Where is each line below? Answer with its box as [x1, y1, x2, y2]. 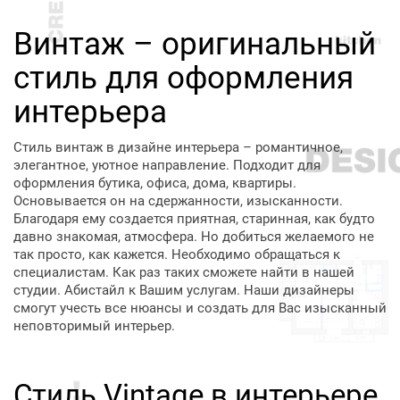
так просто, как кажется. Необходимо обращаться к [13, 246, 340, 262]
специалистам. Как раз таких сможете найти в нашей [13, 264, 354, 280]
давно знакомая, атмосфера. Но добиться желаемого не [13, 229, 374, 245]
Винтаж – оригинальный [13, 26, 376, 62]
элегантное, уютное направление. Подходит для [13, 157, 321, 173]
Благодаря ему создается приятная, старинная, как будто [13, 211, 375, 227]
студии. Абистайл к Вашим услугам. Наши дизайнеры [13, 282, 354, 298]
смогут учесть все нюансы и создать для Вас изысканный [13, 300, 387, 316]
